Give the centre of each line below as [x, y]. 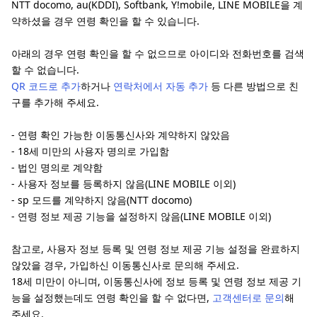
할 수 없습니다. [45, 70]
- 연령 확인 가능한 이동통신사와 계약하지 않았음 [121, 135]
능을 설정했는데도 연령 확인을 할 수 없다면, [112, 298]
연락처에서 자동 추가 [161, 86]
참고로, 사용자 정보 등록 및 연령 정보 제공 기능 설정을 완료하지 [156, 249]
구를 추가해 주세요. [55, 102]
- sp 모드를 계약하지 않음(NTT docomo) [102, 200]
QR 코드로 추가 [46, 86]
